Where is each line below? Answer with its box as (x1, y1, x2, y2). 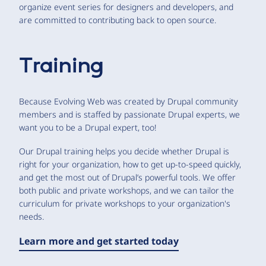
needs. (19, 210, 44, 222)
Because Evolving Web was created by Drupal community (19, 95, 238, 107)
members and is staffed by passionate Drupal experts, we (19, 108, 240, 120)
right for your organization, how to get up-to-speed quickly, (19, 158, 241, 170)
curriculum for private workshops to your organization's (19, 197, 230, 209)
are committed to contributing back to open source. (19, 14, 216, 26)
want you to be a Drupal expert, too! (19, 121, 156, 133)
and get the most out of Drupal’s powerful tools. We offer (19, 171, 236, 183)
